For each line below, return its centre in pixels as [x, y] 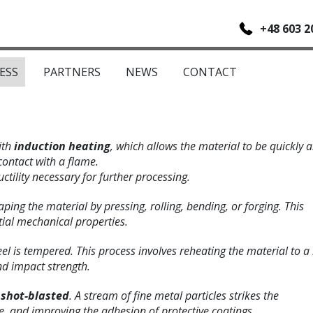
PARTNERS [72, 72]
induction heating [63, 146]
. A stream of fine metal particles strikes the [174, 296]
